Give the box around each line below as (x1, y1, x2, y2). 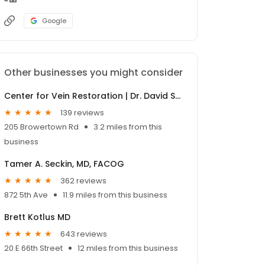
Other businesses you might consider (4, 66, 183, 80)
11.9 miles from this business (63, 189, 167, 201)
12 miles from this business (77, 243, 178, 254)
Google (42, 16, 66, 26)
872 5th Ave (4, 189, 48, 201)
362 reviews (60, 174, 106, 186)
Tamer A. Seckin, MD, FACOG (4, 158, 124, 170)
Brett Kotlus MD (4, 211, 70, 224)
